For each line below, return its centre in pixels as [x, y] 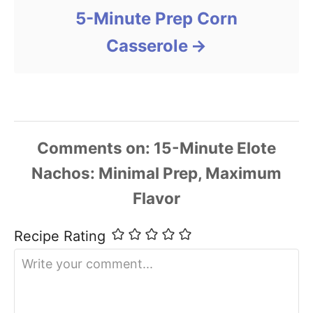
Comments [80, 147]
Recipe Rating [60, 236]
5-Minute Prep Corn [156, 18]
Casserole [147, 45]
